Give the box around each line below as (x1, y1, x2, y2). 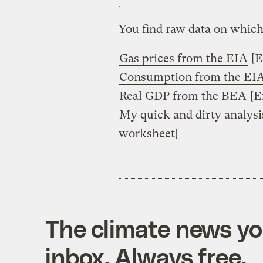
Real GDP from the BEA (119, 89, 247, 103)
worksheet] (118, 126, 178, 140)
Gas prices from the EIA (119, 51, 248, 65)
